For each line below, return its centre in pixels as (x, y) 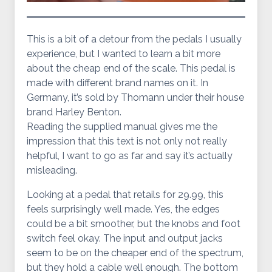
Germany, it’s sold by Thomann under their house (135, 97)
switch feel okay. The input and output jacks (125, 238)
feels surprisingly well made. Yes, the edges (123, 209)
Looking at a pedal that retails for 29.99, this (125, 195)
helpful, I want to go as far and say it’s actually (130, 156)
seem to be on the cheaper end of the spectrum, (135, 253)
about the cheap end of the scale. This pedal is (131, 68)
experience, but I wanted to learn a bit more (124, 54)
